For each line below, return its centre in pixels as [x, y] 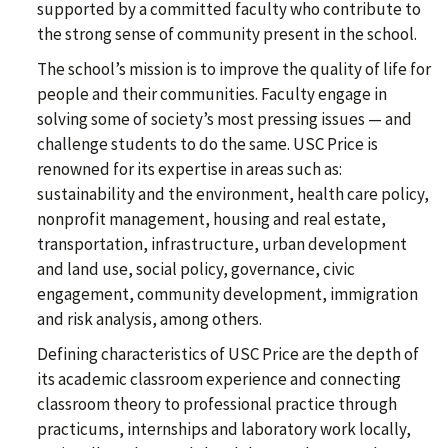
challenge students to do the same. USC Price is [207, 144]
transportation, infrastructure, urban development [222, 244]
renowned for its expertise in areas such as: [189, 169]
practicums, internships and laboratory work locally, [224, 429]
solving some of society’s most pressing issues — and [224, 119]
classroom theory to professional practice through [217, 404]
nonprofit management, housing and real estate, [211, 219]
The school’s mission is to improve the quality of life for [234, 69]
